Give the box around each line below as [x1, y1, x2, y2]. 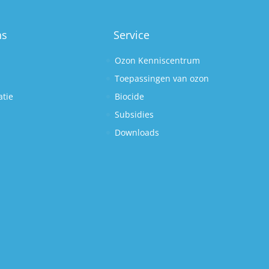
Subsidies [114, 109, 154, 120]
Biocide [114, 91, 144, 102]
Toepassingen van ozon [114, 73, 209, 84]
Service [113, 28, 150, 42]
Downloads [114, 127, 159, 138]
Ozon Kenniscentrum [114, 55, 200, 66]
